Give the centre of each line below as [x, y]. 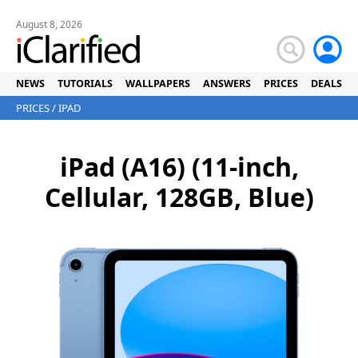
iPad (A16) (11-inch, [179, 167]
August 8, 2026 [49, 24]
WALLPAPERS [158, 84]
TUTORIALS [85, 84]
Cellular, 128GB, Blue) [179, 197]
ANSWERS [227, 84]
